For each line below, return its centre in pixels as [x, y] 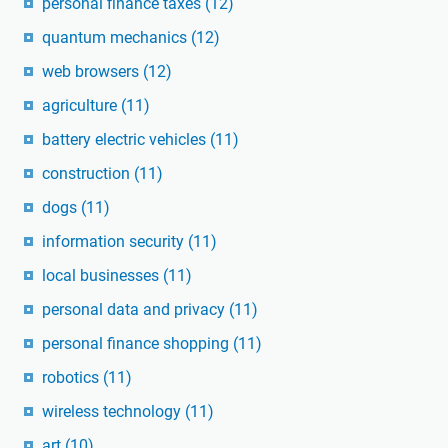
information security [115, 241]
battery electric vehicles [126, 139]
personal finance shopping [137, 343]
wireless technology [113, 411]
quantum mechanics [116, 37]
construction [88, 173]
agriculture [81, 105]
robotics [72, 377]
